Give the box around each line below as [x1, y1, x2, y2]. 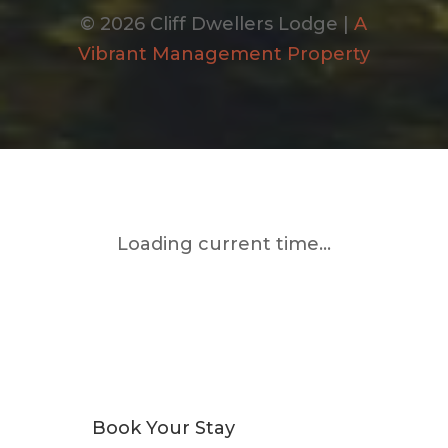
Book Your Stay [91, 416, 235, 439]
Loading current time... [116, 232, 331, 255]
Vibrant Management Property [77, 42, 370, 65]
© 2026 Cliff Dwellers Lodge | [80, 12, 355, 35]
